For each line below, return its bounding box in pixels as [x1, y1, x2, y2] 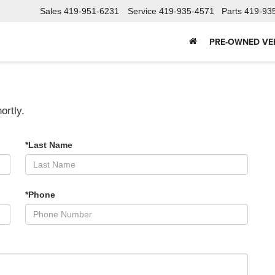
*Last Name [25, 139, 72, 150]
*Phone [25, 189, 55, 199]
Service [128, 6, 157, 17]
